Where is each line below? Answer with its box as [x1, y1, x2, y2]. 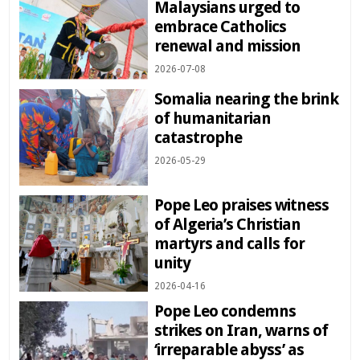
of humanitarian [154, 108, 272, 129]
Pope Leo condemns [154, 301, 297, 321]
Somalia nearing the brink [154, 89, 339, 109]
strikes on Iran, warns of [154, 321, 329, 341]
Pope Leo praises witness [154, 195, 329, 215]
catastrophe [154, 128, 243, 148]
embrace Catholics [154, 17, 287, 37]
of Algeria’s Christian [154, 215, 301, 235]
